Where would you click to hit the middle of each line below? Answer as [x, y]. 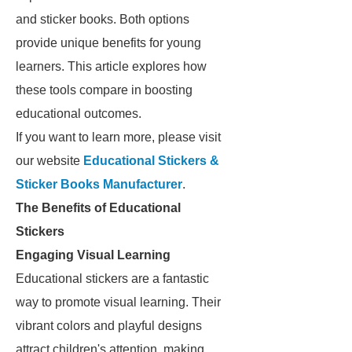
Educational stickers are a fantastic [112, 279]
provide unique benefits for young [108, 43]
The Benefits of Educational [98, 208]
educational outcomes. [79, 114]
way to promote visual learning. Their [118, 302]
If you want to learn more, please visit [118, 137]
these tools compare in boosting [104, 90]
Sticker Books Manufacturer [99, 184]
